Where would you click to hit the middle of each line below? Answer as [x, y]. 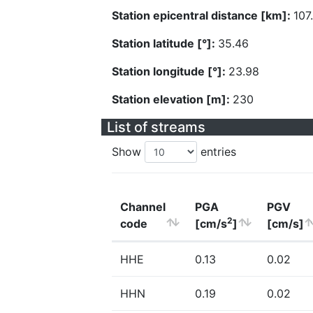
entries [217, 152]
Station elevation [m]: [172, 99]
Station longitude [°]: [170, 71]
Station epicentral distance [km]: [203, 15]
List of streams [156, 127]
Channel [143, 207]
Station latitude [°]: [165, 43]
